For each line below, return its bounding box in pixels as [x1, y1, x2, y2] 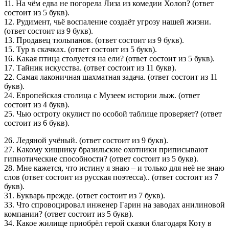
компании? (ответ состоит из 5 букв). [4, 209, 133, 218]
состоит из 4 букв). [4, 100, 70, 109]
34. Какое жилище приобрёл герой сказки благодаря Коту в [4, 218, 212, 227]
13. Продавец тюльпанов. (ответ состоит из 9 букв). [4, 35, 184, 44]
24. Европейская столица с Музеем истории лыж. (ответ [4, 90, 200, 100]
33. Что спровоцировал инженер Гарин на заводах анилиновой [4, 200, 225, 209]
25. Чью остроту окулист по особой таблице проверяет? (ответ [4, 109, 222, 118]
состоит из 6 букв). [4, 118, 70, 127]
